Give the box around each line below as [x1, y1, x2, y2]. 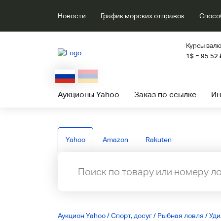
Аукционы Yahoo [58, 90, 119, 99]
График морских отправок [101, 12, 184, 20]
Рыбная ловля [157, 212, 204, 220]
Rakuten [146, 136, 172, 144]
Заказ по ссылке [134, 90, 196, 99]
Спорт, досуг [111, 212, 152, 220]
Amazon [103, 136, 128, 144]
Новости [58, 12, 86, 20]
